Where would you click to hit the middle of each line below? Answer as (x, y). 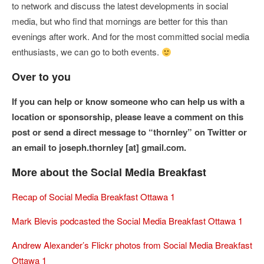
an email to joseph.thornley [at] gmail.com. (99, 147)
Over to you (41, 77)
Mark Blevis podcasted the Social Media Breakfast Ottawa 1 (127, 221)
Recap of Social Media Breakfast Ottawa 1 (93, 197)
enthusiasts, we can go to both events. (87, 52)
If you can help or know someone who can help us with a (128, 101)
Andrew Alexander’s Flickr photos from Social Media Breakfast (132, 245)
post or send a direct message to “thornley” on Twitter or (129, 132)
